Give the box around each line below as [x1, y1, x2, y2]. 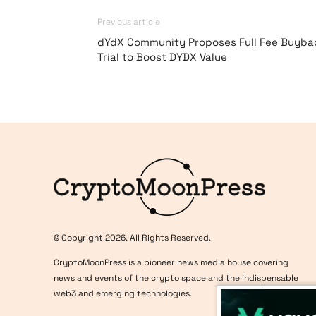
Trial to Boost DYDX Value [97, 50, 227, 63]
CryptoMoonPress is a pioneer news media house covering [54, 257, 288, 269]
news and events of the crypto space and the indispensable [54, 272, 298, 284]
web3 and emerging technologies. [54, 288, 192, 300]
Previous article [97, 16, 160, 28]
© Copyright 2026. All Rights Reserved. [54, 232, 211, 244]
